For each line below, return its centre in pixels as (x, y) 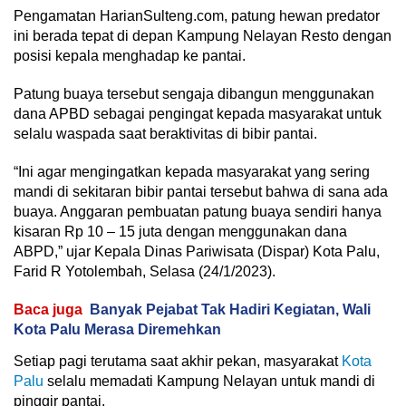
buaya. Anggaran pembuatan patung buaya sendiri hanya (198, 212)
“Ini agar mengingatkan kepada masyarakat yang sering (192, 172)
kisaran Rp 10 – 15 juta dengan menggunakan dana (180, 232)
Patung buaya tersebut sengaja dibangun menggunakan (194, 94)
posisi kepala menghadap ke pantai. (130, 56)
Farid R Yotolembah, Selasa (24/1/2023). (145, 272)
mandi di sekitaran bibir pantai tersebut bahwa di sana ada (201, 192)
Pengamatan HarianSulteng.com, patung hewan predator (197, 16)
